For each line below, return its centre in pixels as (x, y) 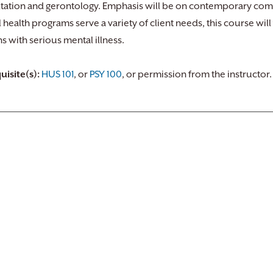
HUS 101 (58, 74)
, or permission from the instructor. (197, 74)
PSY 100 (106, 74)
